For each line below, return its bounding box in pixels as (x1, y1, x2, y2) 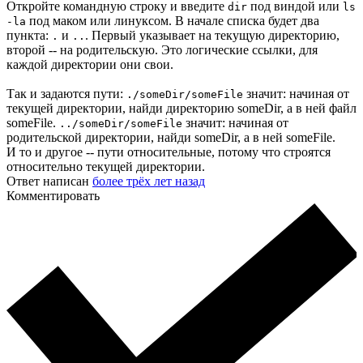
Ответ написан (6, 174, 92, 189)
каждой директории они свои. (6, 58, 173, 72)
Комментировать (6, 189, 100, 203)
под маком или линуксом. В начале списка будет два (26, 14, 319, 28)
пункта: (6, 28, 52, 43)
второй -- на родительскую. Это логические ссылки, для (6, 43, 318, 58)
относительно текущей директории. (6, 160, 205, 174)
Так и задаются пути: (6, 87, 126, 101)
